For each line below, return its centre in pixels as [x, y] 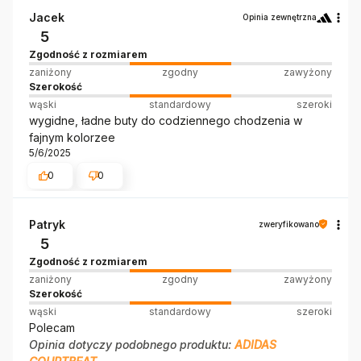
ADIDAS [255, 344]
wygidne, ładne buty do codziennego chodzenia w [166, 121]
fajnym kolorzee [72, 138]
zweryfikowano [289, 224]
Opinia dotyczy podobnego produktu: [132, 344]
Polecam [52, 327]
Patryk [47, 224]
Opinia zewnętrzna [280, 17]
